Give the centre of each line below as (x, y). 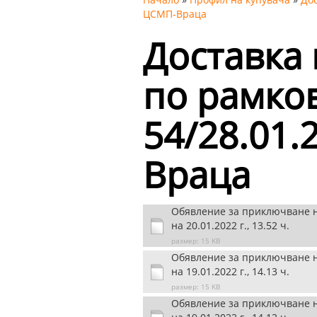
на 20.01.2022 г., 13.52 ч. (230, 225)
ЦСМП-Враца (175, 14)
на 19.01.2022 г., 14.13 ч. (230, 271)
